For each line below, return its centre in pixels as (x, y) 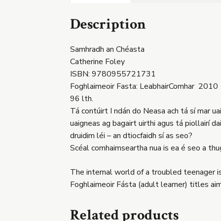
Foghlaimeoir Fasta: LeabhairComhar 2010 (144, 87)
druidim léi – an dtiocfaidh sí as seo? (131, 136)
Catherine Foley (97, 62)
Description (108, 25)
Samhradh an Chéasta (107, 50)
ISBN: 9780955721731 (113, 74)
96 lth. (82, 99)
